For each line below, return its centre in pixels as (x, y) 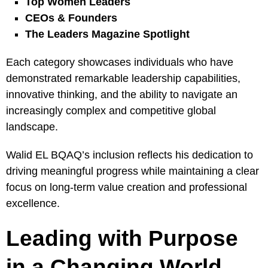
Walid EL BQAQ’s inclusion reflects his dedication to (130, 155)
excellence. (33, 203)
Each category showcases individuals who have (120, 62)
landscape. (32, 127)
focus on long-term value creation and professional (127, 187)
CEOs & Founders (71, 18)
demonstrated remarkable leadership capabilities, (123, 78)
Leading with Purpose (122, 238)
